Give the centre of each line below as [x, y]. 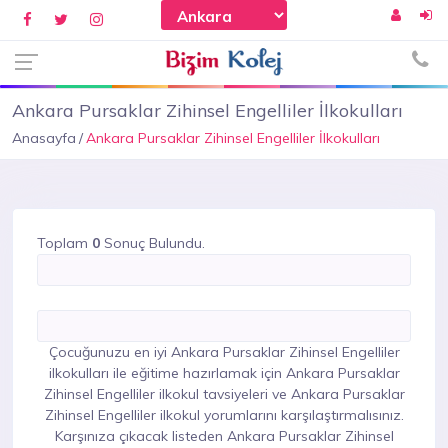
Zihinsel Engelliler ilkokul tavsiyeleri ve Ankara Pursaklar [224, 394]
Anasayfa [44, 138]
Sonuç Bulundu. [152, 243]
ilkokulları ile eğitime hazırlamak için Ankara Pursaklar [224, 373]
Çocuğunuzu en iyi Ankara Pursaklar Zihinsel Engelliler [224, 352]
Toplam [64, 243]
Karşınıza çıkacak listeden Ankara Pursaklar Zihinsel [224, 436]
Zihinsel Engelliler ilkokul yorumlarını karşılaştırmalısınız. [224, 415]
